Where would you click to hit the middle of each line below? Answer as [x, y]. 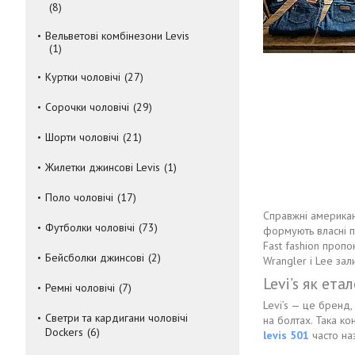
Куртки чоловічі [83, 76]
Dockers [64, 332]
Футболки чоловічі [90, 227]
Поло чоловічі [79, 197]
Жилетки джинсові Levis [103, 167]
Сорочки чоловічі [87, 107]
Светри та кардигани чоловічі [116, 317]
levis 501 [286, 335]
